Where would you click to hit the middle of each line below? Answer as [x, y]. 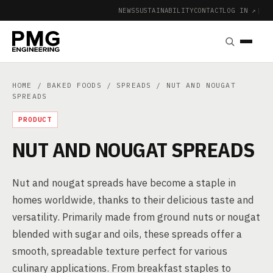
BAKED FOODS [74, 85]
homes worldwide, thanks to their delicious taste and [133, 200]
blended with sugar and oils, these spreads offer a [127, 234]
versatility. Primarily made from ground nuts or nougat [136, 217]
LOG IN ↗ [240, 10]
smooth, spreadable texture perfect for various [120, 251]
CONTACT [208, 10]
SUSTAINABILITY [164, 10]
